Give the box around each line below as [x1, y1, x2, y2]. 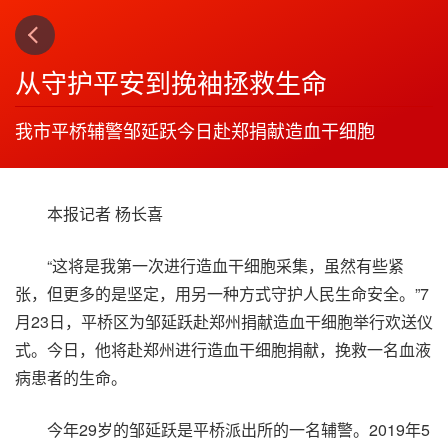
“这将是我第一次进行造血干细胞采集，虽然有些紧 [47, 254, 404, 277]
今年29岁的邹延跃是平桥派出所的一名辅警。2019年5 [47, 418, 430, 441]
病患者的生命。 [15, 366, 127, 389]
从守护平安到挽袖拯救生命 [15, 63, 327, 100]
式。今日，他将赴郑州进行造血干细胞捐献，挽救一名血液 [15, 338, 431, 361]
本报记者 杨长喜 [47, 202, 163, 225]
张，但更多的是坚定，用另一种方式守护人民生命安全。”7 [15, 282, 429, 305]
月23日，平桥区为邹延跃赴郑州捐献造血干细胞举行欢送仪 [15, 310, 433, 333]
